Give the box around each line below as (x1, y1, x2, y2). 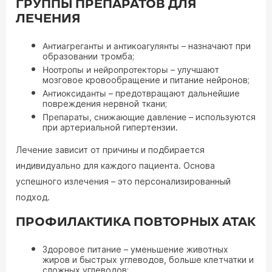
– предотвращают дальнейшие (106, 88, 240, 98)
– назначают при (179, 41, 251, 51)
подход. (16, 192, 50, 202)
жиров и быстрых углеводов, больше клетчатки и (42, 254, 254, 265)
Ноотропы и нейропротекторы (42, 64, 168, 75)
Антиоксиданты (42, 88, 106, 98)
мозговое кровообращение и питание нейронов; (42, 75, 250, 85)
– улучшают (168, 64, 219, 75)
